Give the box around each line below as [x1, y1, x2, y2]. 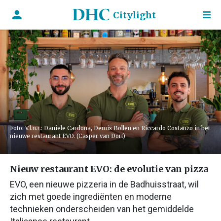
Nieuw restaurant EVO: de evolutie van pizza [10, 163, 208, 175]
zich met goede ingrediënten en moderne [10, 191, 172, 202]
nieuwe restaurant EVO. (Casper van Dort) [10, 133, 125, 140]
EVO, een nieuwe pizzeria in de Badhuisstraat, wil [10, 179, 199, 189]
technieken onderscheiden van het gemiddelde [10, 204, 194, 214]
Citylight [112, 9, 156, 21]
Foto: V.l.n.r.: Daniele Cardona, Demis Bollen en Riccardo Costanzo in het [10, 125, 210, 132]
